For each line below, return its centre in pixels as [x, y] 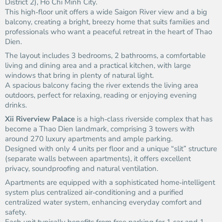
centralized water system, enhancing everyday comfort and [103, 202]
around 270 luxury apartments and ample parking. [89, 139]
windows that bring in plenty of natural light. [79, 75]
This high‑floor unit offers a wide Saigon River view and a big [106, 12]
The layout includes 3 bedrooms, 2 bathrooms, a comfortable [105, 55]
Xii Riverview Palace [40, 119]
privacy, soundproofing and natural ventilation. [82, 168]
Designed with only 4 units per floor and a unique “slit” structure [111, 149]
